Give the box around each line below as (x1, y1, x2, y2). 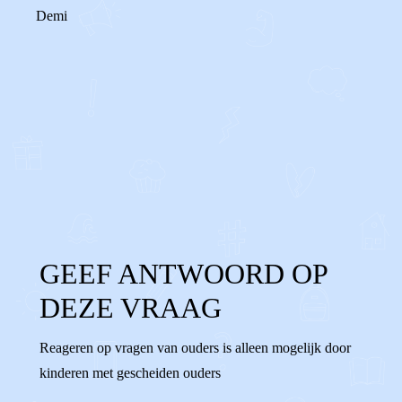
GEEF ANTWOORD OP (39, 258, 328, 290)
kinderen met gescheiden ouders (39, 365, 221, 380)
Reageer (79, 154, 126, 170)
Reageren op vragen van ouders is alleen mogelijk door (39, 340, 351, 355)
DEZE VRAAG (39, 292, 222, 324)
